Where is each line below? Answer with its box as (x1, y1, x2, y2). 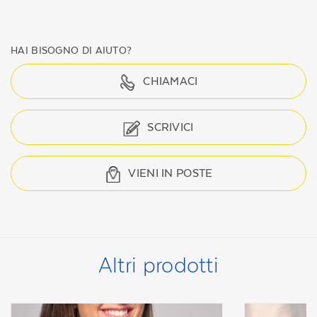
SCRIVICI (147, 120, 194, 134)
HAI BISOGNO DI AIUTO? (11, 45, 132, 56)
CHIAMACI (143, 74, 198, 88)
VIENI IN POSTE (128, 166, 213, 180)
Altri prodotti (98, 253, 219, 277)
